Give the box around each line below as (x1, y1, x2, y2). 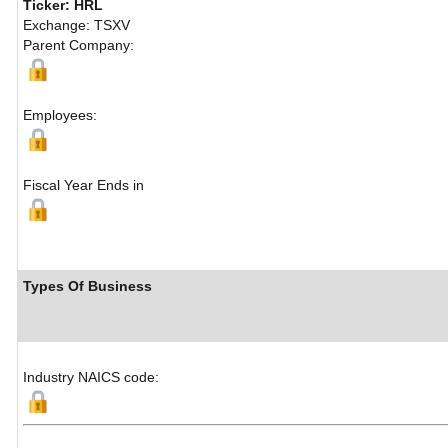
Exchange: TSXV (23, 17, 130, 34)
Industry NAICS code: (23, 369, 159, 386)
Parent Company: (23, 37, 134, 54)
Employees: (23, 107, 97, 124)
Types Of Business (23, 278, 152, 295)
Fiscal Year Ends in (23, 177, 144, 194)
